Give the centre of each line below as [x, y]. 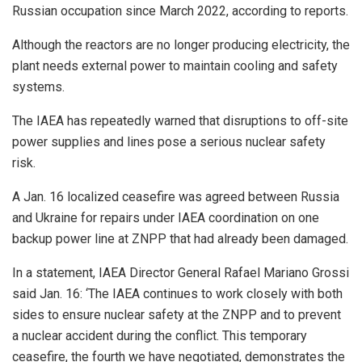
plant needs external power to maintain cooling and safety [175, 65]
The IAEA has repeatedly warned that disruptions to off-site [180, 120]
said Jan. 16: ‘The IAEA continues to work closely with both [177, 293]
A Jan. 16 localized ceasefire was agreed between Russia [176, 196]
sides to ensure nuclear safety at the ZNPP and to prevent [177, 314]
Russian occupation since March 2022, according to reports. [180, 11]
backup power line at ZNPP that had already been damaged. [180, 238]
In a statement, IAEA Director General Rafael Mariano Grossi [181, 272]
